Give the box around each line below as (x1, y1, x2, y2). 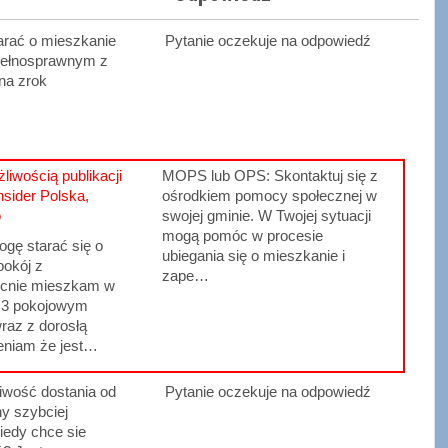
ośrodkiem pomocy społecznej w (162, 187, 378, 205)
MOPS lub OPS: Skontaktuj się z (162, 167, 379, 185)
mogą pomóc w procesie (162, 227, 324, 245)
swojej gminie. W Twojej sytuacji (162, 207, 372, 225)
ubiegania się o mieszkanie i (162, 247, 346, 265)
